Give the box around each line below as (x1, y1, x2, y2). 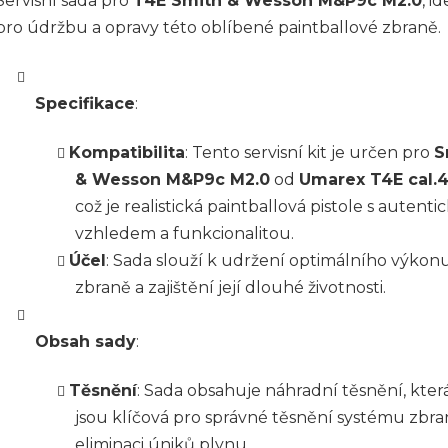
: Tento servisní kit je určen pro (185, 142, 434, 162)
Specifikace (35, 93, 135, 113)
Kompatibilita (69, 142, 185, 162)
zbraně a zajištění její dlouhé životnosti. (75, 277, 386, 297)
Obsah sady (35, 331, 136, 351)
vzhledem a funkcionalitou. (75, 223, 294, 243)
